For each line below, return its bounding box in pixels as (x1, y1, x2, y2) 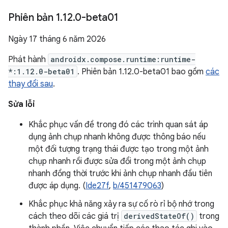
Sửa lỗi (8, 99, 35, 109)
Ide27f (85, 181, 109, 191)
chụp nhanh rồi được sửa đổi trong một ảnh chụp (28, 156, 206, 166)
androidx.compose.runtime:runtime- (50, 54, 195, 64)
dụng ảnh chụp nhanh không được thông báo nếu (28, 132, 206, 142)
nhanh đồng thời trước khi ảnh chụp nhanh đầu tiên (28, 168, 212, 179)
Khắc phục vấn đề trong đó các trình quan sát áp (28, 120, 208, 130)
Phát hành (8, 54, 48, 65)
